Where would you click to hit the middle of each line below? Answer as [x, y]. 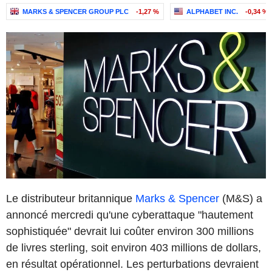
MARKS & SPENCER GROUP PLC [76, 12]
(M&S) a [241, 198]
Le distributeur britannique [71, 198]
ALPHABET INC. [212, 12]
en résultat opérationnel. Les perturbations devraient [132, 264]
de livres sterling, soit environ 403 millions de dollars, [134, 247]
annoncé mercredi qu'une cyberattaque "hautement [130, 215]
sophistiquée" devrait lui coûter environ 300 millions [130, 231]
